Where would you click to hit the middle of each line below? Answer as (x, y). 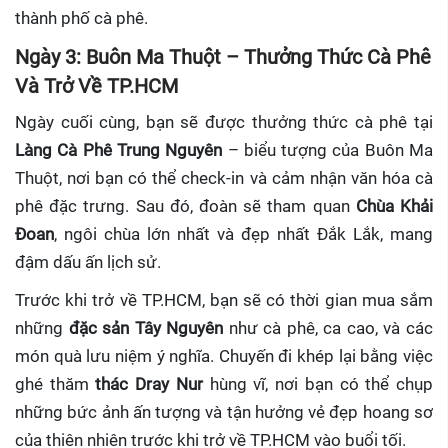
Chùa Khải (394, 206)
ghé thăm (55, 384)
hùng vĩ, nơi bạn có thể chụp (318, 384)
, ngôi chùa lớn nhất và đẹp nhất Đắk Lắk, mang (243, 234)
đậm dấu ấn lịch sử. (88, 262)
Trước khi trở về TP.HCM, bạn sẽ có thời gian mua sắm (224, 300)
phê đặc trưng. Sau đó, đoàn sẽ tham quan (185, 206)
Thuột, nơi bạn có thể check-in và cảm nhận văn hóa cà (224, 178)
